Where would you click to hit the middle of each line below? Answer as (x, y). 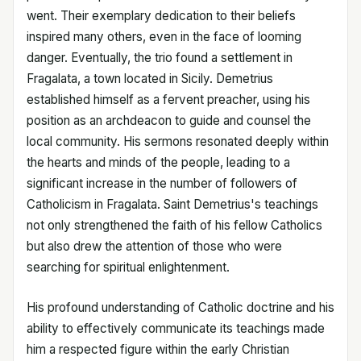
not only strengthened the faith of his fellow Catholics (174, 225)
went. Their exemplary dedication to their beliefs (161, 15)
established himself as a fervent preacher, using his (168, 99)
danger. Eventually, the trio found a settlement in (160, 57)
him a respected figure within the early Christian (158, 349)
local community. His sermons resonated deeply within (178, 141)
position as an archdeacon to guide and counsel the (169, 120)
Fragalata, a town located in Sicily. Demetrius (150, 78)
